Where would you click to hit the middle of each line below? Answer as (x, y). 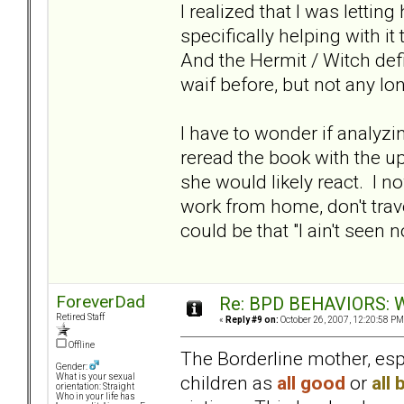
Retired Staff (80, 317)
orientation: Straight (95, 387)
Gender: (73, 367)
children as (229, 382)
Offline (81, 345)
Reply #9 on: (252, 320)
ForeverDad (101, 302)
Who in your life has (96, 397)
